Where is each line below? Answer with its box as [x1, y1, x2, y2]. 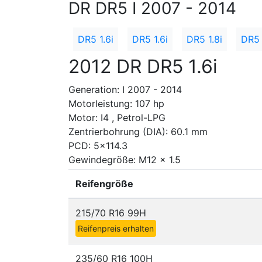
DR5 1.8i [187, 33, 222, 45]
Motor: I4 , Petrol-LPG [68, 112, 166, 123]
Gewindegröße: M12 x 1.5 [68, 154, 181, 166]
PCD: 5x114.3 [68, 140, 127, 151]
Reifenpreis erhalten [78, 223, 154, 233]
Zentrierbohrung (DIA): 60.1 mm [68, 126, 208, 137]
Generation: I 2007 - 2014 [68, 84, 182, 95]
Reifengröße [75, 178, 133, 189]
